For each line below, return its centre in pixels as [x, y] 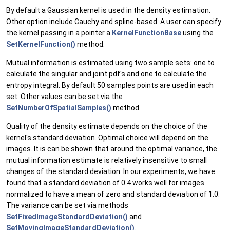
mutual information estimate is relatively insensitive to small [107, 160]
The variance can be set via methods [67, 206]
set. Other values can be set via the [64, 97]
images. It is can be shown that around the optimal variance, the [112, 149]
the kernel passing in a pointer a [59, 33]
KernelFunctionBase [147, 33]
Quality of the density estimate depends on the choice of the [107, 127]
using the [197, 33]
